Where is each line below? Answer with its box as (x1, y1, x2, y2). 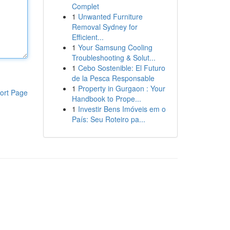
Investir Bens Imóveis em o (78, 104, 166, 114)
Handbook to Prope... (71, 93, 141, 104)
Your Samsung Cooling (78, 42, 152, 52)
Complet (71, 1, 99, 11)
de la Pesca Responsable (71, 73, 155, 83)
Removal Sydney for (71, 22, 138, 32)
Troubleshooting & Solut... (71, 52, 156, 63)
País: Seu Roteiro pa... (71, 114, 145, 124)
